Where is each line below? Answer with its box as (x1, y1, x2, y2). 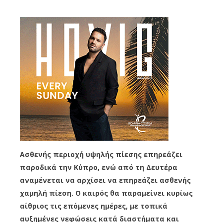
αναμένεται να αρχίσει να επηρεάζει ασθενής (20, 175, 191, 185)
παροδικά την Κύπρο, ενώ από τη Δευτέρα (20, 162, 177, 172)
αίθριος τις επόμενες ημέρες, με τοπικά (20, 201, 167, 211)
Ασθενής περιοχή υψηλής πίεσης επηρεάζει (20, 149, 182, 159)
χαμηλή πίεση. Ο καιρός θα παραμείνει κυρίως (20, 188, 193, 198)
